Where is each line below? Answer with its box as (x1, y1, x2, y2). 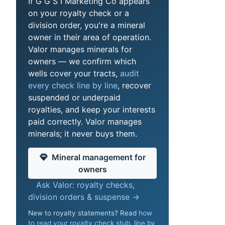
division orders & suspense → (28, 192, 140, 202)
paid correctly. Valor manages (28, 117, 142, 127)
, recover (118, 80, 151, 91)
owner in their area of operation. (28, 32, 151, 43)
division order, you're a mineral (28, 20, 145, 31)
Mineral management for (51, 152, 146, 163)
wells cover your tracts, (28, 68, 120, 79)
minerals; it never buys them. (28, 129, 137, 139)
